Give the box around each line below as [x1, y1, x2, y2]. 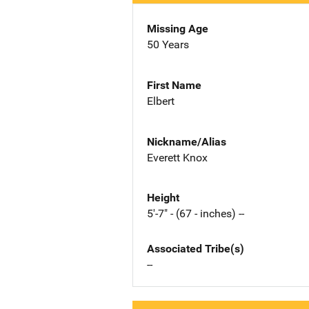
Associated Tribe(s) [147, 242, 244, 256]
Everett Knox [147, 150, 208, 164]
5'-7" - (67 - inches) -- [147, 207, 244, 221]
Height [147, 191, 179, 205]
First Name [147, 78, 201, 92]
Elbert [147, 94, 175, 108]
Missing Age [147, 22, 208, 35]
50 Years [147, 38, 189, 51]
